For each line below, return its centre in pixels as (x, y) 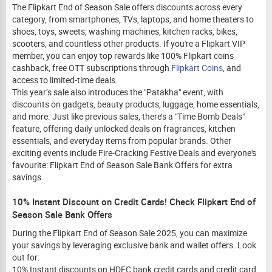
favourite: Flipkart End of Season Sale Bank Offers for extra (122, 165)
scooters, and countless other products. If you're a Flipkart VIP (129, 43)
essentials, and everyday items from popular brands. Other (122, 141)
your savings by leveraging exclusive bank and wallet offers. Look (134, 245)
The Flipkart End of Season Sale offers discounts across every (127, 7)
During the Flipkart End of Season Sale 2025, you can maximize (130, 233)
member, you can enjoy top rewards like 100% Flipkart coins (123, 56)
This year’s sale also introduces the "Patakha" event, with (118, 92)
